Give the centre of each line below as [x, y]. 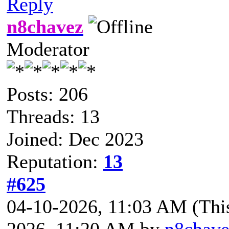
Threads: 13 [53, 116]
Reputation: [55, 161]
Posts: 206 [47, 94]
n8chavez [45, 26]
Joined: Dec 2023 [75, 139]
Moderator [48, 49]
